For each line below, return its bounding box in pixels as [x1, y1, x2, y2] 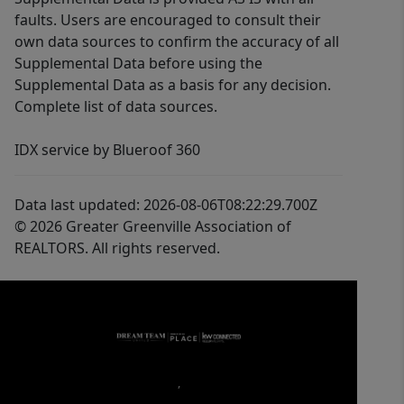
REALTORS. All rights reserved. [14, 238, 220, 258]
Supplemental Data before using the [14, 53, 262, 73]
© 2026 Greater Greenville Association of [14, 216, 291, 236]
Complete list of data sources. [14, 96, 217, 116]
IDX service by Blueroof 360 [14, 140, 200, 160]
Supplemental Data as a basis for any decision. [14, 75, 331, 95]
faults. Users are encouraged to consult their [14, 10, 321, 30]
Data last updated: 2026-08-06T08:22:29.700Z [14, 195, 317, 215]
